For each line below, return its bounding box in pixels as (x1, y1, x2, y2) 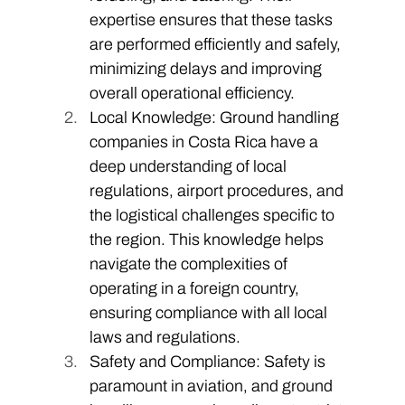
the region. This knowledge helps (89, 230, 327, 249)
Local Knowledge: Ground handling (89, 108, 343, 127)
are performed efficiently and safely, (89, 34, 344, 53)
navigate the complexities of (89, 254, 291, 273)
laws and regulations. (89, 327, 244, 346)
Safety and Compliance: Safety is (89, 352, 329, 371)
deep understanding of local (89, 156, 290, 175)
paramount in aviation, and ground (89, 376, 336, 395)
